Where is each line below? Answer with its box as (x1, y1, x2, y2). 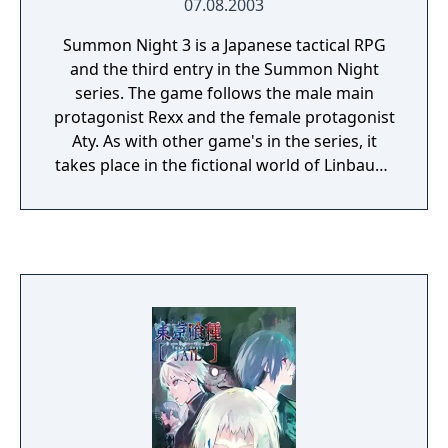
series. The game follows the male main (74, 82, 374, 104)
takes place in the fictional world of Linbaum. (54, 154, 394, 176)
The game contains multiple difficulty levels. (59, 178, 389, 200)
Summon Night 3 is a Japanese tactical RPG (62, 34, 386, 56)
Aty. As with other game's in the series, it (71, 130, 377, 152)
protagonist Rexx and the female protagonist (53, 106, 395, 128)
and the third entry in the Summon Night (69, 58, 379, 80)
